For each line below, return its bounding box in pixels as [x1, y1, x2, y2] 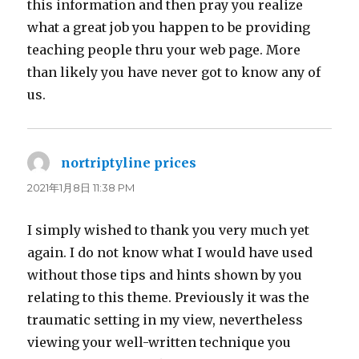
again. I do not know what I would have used [27, 244, 313, 260]
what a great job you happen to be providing [27, 18, 311, 35]
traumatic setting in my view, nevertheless [27, 311, 304, 328]
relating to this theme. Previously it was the [27, 288, 310, 305]
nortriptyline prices [61, 154, 197, 171]
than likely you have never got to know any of [27, 63, 321, 80]
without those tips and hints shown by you [27, 266, 303, 283]
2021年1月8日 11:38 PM [27, 180, 135, 194]
